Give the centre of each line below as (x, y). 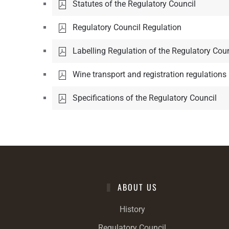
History (132, 210)
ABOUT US (136, 187)
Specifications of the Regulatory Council (145, 98)
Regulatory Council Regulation (127, 28)
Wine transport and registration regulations (150, 75)
